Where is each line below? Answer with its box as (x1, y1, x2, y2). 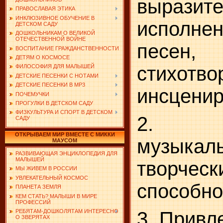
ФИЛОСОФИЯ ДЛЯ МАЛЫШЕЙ (15, 63, 95, 70)
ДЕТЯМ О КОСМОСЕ (15, 54, 70, 61)
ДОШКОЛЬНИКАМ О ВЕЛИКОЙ (15, 30, 95, 36)
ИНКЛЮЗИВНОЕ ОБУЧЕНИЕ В (15, 14, 95, 21)
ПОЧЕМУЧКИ (15, 91, 49, 97)
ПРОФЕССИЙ (15, 199, 51, 205)
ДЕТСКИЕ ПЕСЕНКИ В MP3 (15, 82, 85, 88)
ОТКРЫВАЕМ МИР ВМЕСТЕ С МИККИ (14, 131, 115, 137)
